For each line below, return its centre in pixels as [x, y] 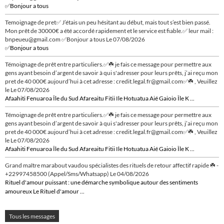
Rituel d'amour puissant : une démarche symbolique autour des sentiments [101, 182]
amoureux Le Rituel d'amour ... [45, 191]
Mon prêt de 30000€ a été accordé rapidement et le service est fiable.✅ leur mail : [109, 31]
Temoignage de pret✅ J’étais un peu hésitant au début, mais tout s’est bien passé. [108, 22]
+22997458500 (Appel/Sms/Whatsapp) [57, 174]
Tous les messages [32, 216]
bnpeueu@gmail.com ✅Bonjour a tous [55, 39]
